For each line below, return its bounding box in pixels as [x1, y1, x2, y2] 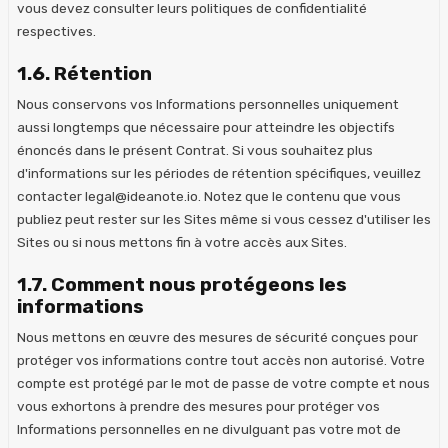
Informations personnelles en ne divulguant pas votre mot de [17, 420, 401, 437]
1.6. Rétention [17, 61, 152, 85]
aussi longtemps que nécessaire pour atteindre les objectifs [17, 118, 395, 135]
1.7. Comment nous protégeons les [17, 272, 347, 296]
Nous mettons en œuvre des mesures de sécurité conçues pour [17, 328, 418, 345]
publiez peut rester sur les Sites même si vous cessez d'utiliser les [17, 210, 431, 227]
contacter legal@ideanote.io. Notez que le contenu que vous [17, 187, 401, 204]
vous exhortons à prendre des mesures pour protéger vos [17, 397, 380, 414]
